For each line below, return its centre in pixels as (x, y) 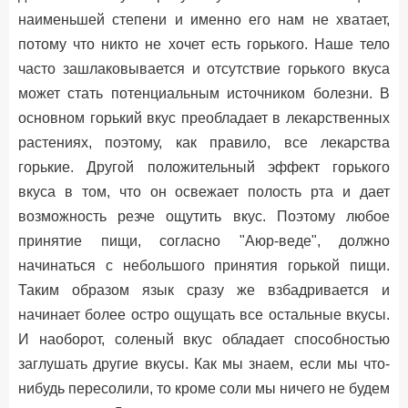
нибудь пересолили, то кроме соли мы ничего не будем (204, 388)
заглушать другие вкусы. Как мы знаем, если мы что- (204, 364)
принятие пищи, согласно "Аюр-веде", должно (204, 241)
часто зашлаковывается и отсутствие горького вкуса (204, 69)
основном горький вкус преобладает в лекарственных (204, 118)
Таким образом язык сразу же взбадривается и (204, 290)
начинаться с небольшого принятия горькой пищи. (204, 265)
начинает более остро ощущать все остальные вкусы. (204, 315)
